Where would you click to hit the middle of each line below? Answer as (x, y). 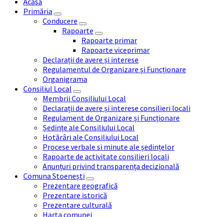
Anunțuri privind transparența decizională (111, 166)
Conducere (60, 21)
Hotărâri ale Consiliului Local (91, 137)
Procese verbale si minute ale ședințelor (108, 147)
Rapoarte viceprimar (116, 50)
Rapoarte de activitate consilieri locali (106, 157)
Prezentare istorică (75, 195)
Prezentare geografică (80, 186)
